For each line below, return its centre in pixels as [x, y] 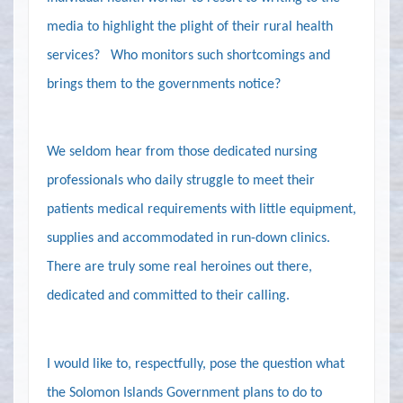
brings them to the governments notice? [164, 84]
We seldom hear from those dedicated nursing [182, 152]
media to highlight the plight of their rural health [190, 27]
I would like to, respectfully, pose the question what [196, 364]
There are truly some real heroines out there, [179, 268]
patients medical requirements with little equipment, [201, 210]
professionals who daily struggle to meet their [181, 181]
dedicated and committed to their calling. [168, 296]
